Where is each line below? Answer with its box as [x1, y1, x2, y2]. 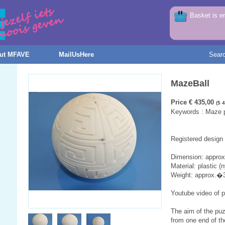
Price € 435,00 [171, 98, 216, 106]
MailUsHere [59, 51, 94, 58]
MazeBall [171, 78, 209, 88]
